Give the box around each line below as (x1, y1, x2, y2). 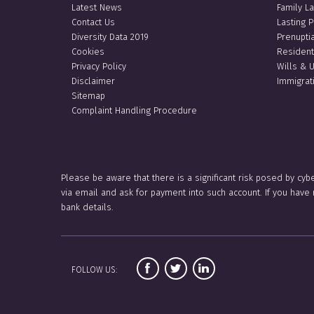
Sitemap (71, 90, 105, 101)
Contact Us (71, 16, 115, 27)
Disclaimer (71, 75, 115, 86)
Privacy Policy (71, 60, 126, 71)
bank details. (61, 201, 114, 212)
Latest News (71, 1, 122, 13)
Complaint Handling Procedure (71, 104, 197, 116)
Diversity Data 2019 (71, 31, 149, 42)
